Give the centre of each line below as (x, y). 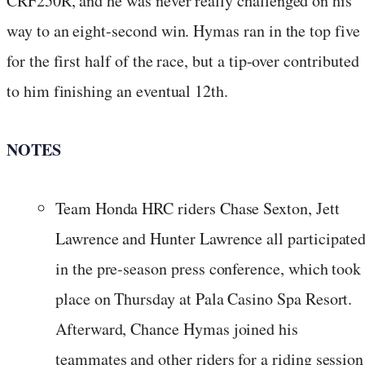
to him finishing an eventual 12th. (117, 90)
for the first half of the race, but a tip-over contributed (183, 60)
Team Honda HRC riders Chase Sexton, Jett (198, 208)
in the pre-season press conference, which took (209, 268)
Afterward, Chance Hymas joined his (177, 328)
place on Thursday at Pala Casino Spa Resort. (204, 298)
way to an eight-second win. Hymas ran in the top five (183, 30)
